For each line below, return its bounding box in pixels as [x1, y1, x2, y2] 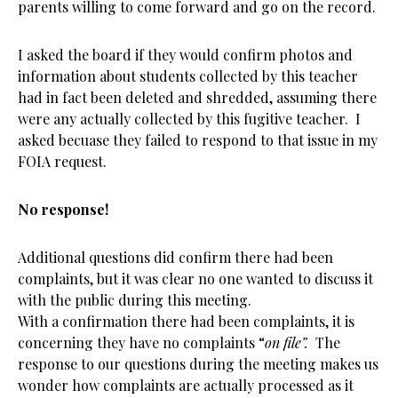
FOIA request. [18, 152, 107, 171]
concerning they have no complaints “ [18, 333, 265, 352]
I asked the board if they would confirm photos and [18, 45, 353, 64]
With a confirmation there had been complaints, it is [18, 312, 354, 330]
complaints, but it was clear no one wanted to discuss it [18, 269, 373, 288]
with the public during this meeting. [18, 291, 251, 309]
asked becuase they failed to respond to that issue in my [18, 131, 378, 149]
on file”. [265, 333, 308, 352]
